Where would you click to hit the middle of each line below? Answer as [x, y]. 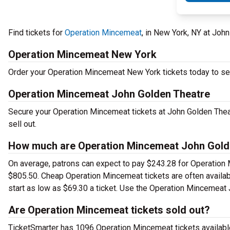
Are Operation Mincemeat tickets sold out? [109, 210]
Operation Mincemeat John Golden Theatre [109, 94]
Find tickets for [36, 33]
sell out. [23, 124]
